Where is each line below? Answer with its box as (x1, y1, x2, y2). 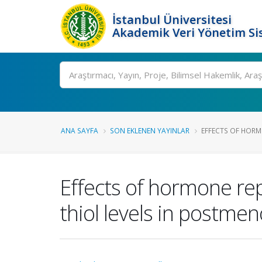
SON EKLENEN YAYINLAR (110, 126, 189, 135)
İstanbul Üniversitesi (112, 12, 232, 27)
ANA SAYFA (61, 126, 98, 135)
